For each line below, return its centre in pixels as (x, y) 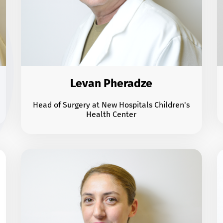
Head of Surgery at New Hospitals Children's (111, 105)
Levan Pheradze (111, 83)
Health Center (111, 114)
